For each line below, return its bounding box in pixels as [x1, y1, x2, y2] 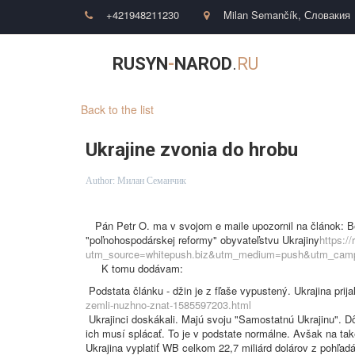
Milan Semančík [223, 7, 298, 22]
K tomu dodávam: [86, 261, 183, 276]
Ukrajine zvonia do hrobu [86, 139, 298, 161]
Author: [86, 175, 117, 186]
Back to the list [81, 101, 154, 117]
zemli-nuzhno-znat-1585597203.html [86, 297, 251, 312]
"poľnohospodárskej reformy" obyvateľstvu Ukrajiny [86, 232, 319, 247]
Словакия [304, 7, 350, 22]
